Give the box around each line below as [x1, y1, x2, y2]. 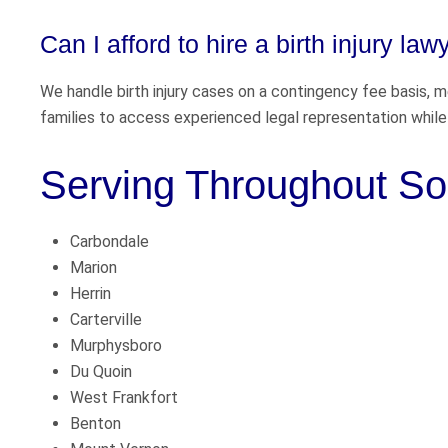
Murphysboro [70, 336, 162, 356]
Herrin [70, 284, 111, 304]
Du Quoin [70, 362, 132, 382]
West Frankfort [70, 388, 178, 408]
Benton [70, 414, 121, 434]
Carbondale [70, 232, 149, 252]
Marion [70, 258, 117, 278]
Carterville [70, 310, 142, 330]
